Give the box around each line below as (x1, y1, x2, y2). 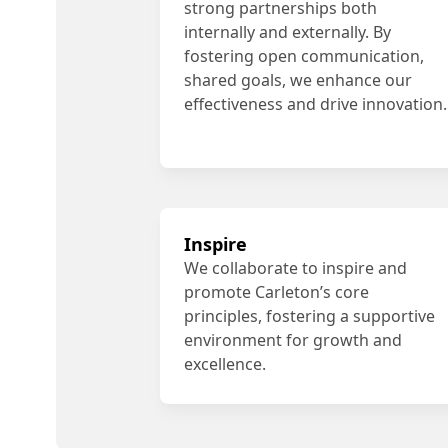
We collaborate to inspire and (184, 257, 407, 279)
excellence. (184, 353, 266, 375)
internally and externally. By (184, 21, 391, 43)
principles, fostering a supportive (184, 305, 435, 327)
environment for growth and (184, 329, 402, 351)
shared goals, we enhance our (184, 69, 412, 91)
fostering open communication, (184, 45, 424, 67)
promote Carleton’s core (184, 281, 369, 303)
